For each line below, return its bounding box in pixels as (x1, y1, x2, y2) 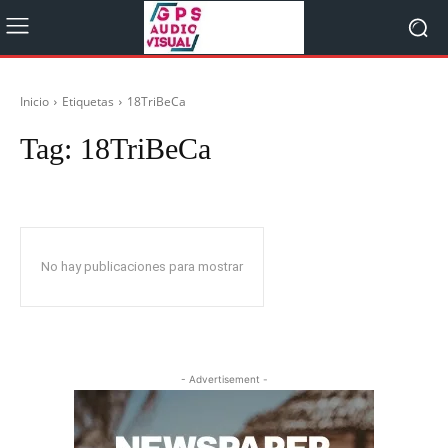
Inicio (20, 93, 49, 110)
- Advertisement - (180, 373, 268, 385)
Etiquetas (62, 93, 114, 110)
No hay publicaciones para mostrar (41, 259, 243, 274)
